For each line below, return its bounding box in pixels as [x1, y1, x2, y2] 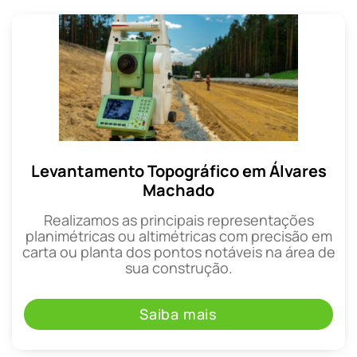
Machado [143, 178, 214, 201]
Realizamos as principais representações [43, 210, 314, 229]
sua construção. [124, 257, 233, 277]
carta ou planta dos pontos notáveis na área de [22, 241, 335, 261]
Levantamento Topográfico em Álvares [30, 159, 327, 182]
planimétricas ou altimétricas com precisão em [25, 226, 332, 245]
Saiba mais [139, 304, 218, 324]
